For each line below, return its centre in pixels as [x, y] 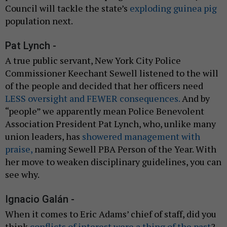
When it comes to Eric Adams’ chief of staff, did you [111, 214]
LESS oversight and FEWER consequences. [92, 98]
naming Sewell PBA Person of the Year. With [124, 149]
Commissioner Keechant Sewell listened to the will [112, 73]
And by [195, 98]
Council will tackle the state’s [67, 8]
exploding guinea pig [173, 8]
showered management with [141, 136]
